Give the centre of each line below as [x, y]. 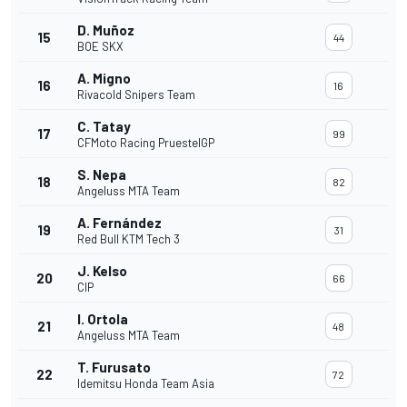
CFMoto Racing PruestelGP [146, 143]
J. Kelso [102, 271]
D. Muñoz [106, 30]
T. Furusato [114, 367]
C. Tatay [104, 127]
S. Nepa [102, 175]
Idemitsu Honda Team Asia [146, 384]
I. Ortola [103, 319]
